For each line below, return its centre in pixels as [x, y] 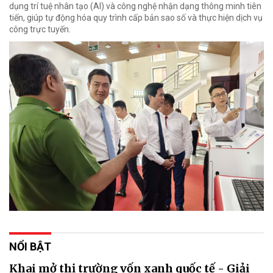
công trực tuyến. [40, 29]
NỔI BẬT [30, 247]
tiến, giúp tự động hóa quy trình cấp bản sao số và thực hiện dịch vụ [136, 17]
